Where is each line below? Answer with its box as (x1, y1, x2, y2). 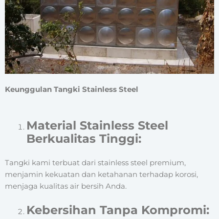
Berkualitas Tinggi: (26, 131, 141, 146)
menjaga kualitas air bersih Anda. (5, 181, 127, 191)
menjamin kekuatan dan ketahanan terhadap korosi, (5, 170, 198, 179)
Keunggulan (5, 85, 54, 94)
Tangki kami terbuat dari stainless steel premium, (5, 158, 186, 167)
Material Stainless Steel (26, 118, 168, 132)
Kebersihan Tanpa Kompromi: (26, 203, 209, 218)
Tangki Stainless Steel (54, 85, 138, 94)
